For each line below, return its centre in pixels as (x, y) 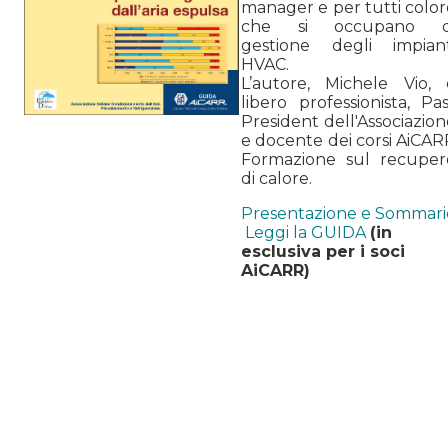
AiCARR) (275, 270)
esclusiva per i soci (323, 251)
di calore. (276, 178)
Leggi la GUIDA (305, 232)
